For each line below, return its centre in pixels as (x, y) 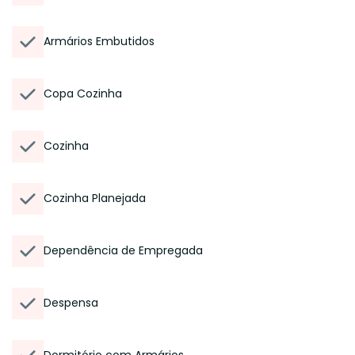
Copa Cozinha (83, 94)
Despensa (71, 303)
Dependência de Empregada (123, 250)
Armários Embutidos (99, 41)
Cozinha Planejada (95, 198)
